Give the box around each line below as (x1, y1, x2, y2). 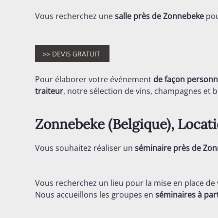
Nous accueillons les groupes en (35, 189, 155, 200)
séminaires (155, 189, 196, 200)
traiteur (35, 86, 63, 96)
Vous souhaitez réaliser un (35, 143, 133, 153)
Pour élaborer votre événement (35, 74, 153, 85)
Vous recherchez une (35, 11, 115, 21)
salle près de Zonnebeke (115, 11, 204, 21)
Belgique (112, 115, 166, 133)
